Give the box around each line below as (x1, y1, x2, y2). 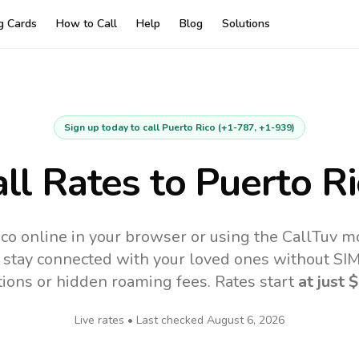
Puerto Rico (162, 121, 216, 134)
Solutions (221, 16, 270, 31)
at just (298, 271, 349, 292)
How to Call (55, 16, 117, 31)
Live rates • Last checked (75, 313, 207, 328)
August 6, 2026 (207, 313, 284, 328)
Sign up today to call (64, 121, 162, 134)
